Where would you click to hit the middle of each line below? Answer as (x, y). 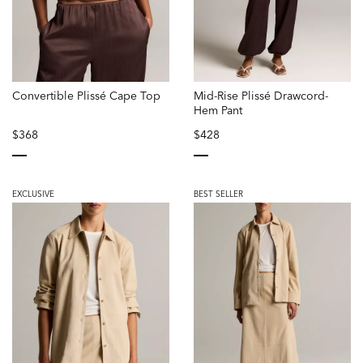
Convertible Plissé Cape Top (86, 95)
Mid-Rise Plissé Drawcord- (261, 95)
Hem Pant (218, 110)
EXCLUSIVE (33, 194)
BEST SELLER (218, 194)
